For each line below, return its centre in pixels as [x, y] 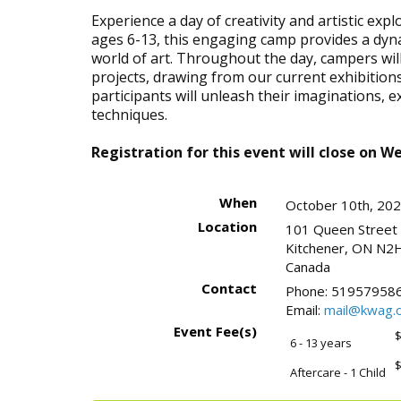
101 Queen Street [341, 230]
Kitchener [315, 248]
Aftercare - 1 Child [337, 373]
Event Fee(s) [215, 332]
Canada [307, 267]
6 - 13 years [320, 343]
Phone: [308, 291]
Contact [229, 289]
